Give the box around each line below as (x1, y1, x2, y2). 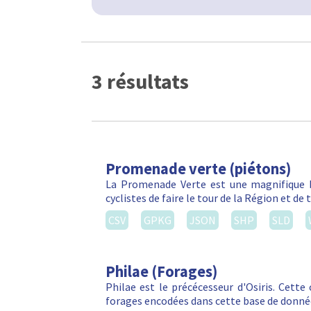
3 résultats (92, 67, 189, 94)
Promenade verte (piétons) (106, 159, 291, 179)
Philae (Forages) (106, 262, 217, 282)
